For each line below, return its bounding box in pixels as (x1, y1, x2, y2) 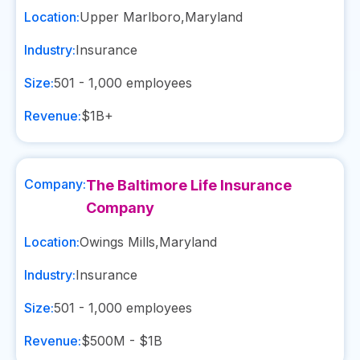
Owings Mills (80, 234, 155, 250)
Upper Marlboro (80, 9, 181, 25)
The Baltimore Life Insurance (86, 177, 292, 194)
